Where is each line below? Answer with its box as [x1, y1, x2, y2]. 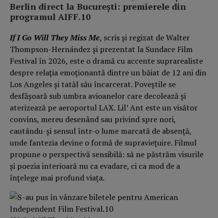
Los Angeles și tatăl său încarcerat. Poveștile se [10, 78, 176, 90]
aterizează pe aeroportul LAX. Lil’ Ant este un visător [10, 102, 198, 113]
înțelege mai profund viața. [10, 172, 106, 183]
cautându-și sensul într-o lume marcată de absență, [10, 125, 191, 136]
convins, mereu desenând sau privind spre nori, [10, 113, 176, 125]
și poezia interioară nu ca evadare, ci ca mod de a [10, 160, 180, 171]
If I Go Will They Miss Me [10, 32, 100, 43]
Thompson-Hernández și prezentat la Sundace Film [10, 43, 193, 54]
